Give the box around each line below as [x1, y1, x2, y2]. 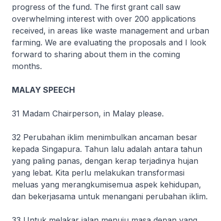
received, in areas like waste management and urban [12, 26, 209, 36]
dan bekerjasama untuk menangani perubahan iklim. [12, 191, 208, 201]
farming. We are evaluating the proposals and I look [12, 37, 206, 47]
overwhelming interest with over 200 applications [12, 14, 196, 24]
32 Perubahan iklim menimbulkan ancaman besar [12, 132, 197, 142]
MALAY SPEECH [12, 85, 75, 95]
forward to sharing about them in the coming [12, 49, 180, 59]
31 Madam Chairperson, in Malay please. [12, 109, 164, 118]
